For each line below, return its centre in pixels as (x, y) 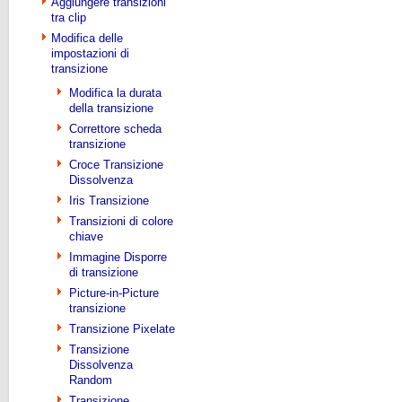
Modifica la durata (115, 93)
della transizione (111, 108)
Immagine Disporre (118, 257)
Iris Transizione (109, 201)
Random (91, 380)
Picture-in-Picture (114, 293)
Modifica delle (87, 38)
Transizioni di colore (121, 221)
